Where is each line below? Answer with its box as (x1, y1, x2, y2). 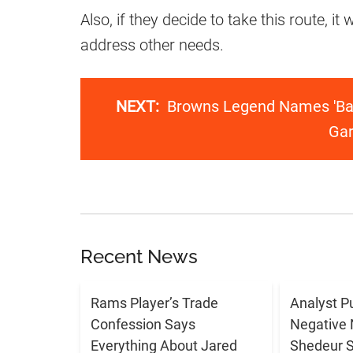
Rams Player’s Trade (90, 294, 218, 311)
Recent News (80, 244, 198, 268)
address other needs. (80, 35, 224, 55)
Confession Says (90, 315, 195, 333)
